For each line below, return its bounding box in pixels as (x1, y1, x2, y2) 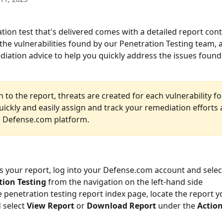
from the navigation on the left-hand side (46, 176, 203, 187)
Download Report (87, 200, 158, 211)
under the (158, 200, 197, 211)
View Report (27, 200, 74, 211)
